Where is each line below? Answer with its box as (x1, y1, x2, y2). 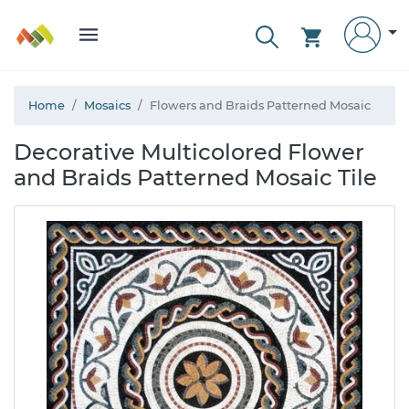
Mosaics (84, 99, 131, 112)
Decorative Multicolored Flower (14, 139, 364, 165)
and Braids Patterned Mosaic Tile (14, 164, 377, 191)
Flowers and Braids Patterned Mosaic (150, 99, 371, 112)
